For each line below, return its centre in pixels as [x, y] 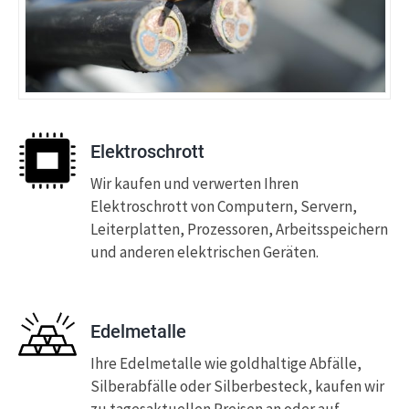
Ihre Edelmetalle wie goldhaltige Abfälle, [226, 363]
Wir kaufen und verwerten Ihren [194, 183]
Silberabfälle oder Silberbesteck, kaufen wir [237, 386]
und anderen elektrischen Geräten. [204, 252]
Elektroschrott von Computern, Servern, [224, 206]
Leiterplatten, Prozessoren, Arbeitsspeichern [239, 229]
